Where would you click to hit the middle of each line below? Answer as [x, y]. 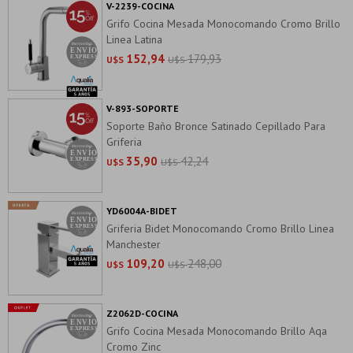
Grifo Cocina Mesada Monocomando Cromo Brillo [223, 24]
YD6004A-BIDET [142, 211]
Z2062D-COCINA [142, 313]
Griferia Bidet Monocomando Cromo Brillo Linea [220, 229]
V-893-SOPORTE [143, 108]
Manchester [134, 244]
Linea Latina [134, 39]
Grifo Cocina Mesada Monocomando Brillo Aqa [217, 331]
